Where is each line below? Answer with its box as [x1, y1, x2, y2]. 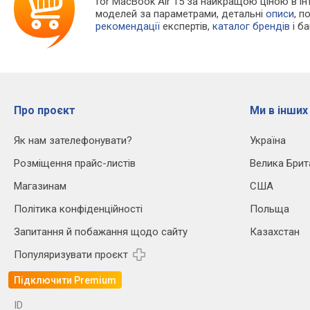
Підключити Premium [14, 274, 116, 286]
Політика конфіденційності [14, 203, 143, 216]
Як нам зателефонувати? [14, 134, 132, 147]
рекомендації [95, 20, 161, 33]
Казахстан [250, 226, 300, 239]
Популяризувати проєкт [14, 248, 128, 262]
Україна [250, 134, 286, 147]
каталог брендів [212, 20, 291, 33]
